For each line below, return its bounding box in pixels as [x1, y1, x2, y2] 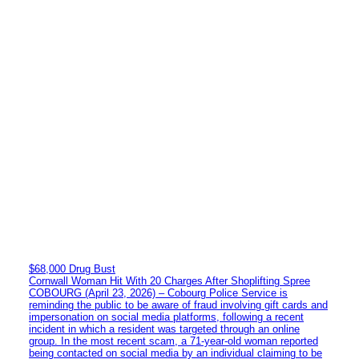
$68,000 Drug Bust [29, 262, 115, 275]
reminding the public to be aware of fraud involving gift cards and [29, 298, 328, 311]
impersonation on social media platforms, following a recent [29, 310, 304, 323]
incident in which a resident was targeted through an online [29, 322, 300, 335]
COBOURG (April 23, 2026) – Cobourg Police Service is [29, 286, 288, 299]
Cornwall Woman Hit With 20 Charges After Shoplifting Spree [29, 274, 310, 287]
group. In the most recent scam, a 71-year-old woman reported [29, 334, 318, 347]
